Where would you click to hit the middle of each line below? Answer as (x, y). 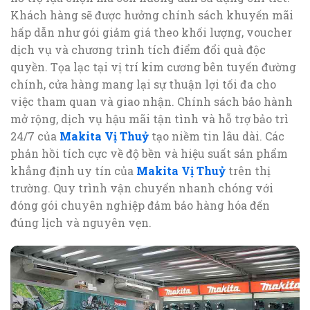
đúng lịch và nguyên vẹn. (81, 222)
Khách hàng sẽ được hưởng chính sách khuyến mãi (152, 15)
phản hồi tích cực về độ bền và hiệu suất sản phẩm (149, 153)
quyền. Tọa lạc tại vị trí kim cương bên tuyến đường (153, 67)
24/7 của (35, 136)
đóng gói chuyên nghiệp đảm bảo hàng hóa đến (140, 205)
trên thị (248, 171)
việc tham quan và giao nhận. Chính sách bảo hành (152, 101)
